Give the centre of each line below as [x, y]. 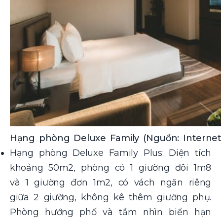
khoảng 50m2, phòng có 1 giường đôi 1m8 [110, 168]
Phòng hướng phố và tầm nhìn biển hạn [110, 212]
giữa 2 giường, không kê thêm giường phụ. [110, 198]
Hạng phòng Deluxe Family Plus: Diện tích [110, 153]
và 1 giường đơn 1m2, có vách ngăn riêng [110, 183]
